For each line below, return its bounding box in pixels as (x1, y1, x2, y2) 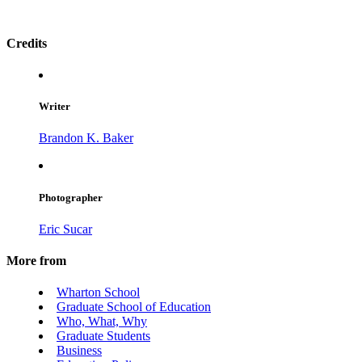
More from (6, 253, 66, 267)
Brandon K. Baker (39, 131, 133, 145)
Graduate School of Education (57, 300, 211, 314)
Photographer (39, 191, 103, 204)
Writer (39, 100, 70, 113)
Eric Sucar (39, 221, 92, 236)
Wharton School (57, 285, 140, 300)
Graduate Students (57, 329, 150, 343)
